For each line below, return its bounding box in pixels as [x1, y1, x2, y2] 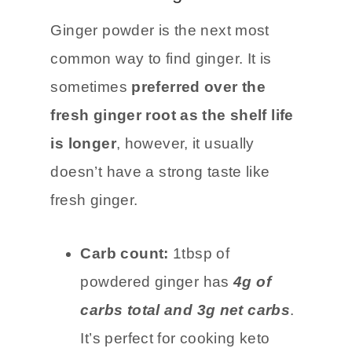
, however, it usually [115, 188, 255, 205]
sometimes [50, 131, 132, 148]
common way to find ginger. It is [50, 103, 272, 120]
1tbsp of [173, 298, 230, 315]
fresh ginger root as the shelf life [50, 159, 294, 177]
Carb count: [80, 298, 174, 315]
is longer [50, 188, 116, 205]
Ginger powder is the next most [50, 75, 269, 92]
